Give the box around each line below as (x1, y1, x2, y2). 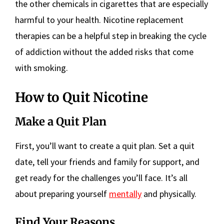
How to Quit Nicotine (15, 89, 148, 105)
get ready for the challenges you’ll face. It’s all (15, 172, 187, 183)
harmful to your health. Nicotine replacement (15, 14, 183, 25)
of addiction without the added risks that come (15, 46, 193, 57)
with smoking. (15, 62, 68, 73)
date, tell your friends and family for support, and (15, 156, 199, 167)
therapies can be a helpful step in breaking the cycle (15, 30, 206, 41)
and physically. (141, 188, 196, 199)
